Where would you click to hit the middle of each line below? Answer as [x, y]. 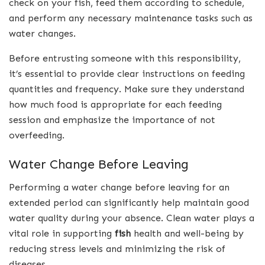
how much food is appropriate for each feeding [115, 104]
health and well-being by [187, 234]
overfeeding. [37, 135]
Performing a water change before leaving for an [119, 188]
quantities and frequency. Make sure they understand [127, 89]
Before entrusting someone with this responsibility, [125, 58]
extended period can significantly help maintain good [129, 203]
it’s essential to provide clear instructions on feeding [127, 73]
